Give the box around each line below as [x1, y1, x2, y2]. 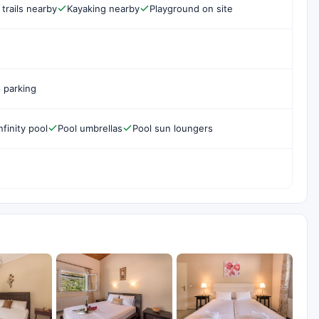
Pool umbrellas [58, 122, 122, 134]
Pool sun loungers [132, 122, 213, 134]
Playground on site [150, 2, 233, 14]
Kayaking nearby [67, 2, 140, 14]
